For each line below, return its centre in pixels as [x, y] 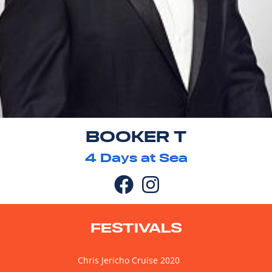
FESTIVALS [136, 228]
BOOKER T [136, 137]
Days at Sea [142, 158]
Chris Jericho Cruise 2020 [129, 260]
